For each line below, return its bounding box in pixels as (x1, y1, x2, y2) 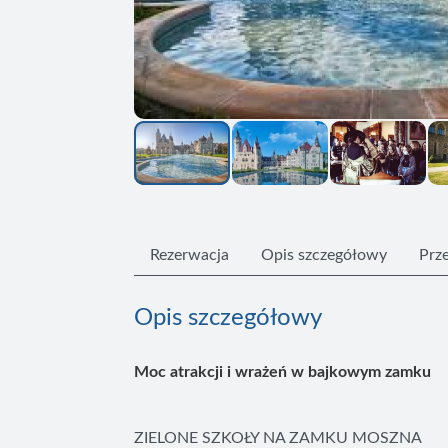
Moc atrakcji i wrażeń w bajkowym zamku (134, 364, 432, 380)
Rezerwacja (150, 247, 230, 263)
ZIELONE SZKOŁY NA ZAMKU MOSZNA (134, 430, 423, 446)
